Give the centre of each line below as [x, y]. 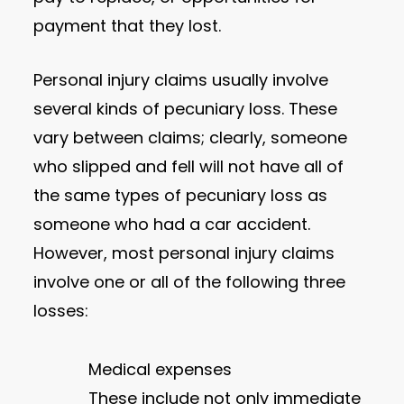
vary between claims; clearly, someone [191, 137]
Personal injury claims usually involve [181, 79]
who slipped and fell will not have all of [189, 166]
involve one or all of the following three [190, 281]
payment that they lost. [128, 25]
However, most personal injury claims [184, 252]
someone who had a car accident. [172, 224]
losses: [61, 310]
